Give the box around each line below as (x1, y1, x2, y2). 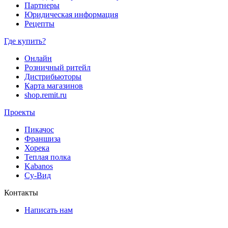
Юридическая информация (24, 10, 118, 19)
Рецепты (24, 19, 54, 28)
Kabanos (24, 161, 53, 170)
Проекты (4, 107, 35, 117)
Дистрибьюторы (24, 72, 81, 81)
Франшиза (24, 134, 61, 143)
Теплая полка (24, 152, 71, 161)
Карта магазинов (24, 81, 83, 90)
